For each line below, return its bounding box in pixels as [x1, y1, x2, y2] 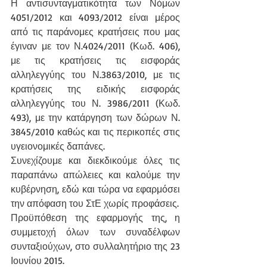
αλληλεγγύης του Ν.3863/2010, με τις [11, 69, 180, 80]
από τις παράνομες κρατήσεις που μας [11, 26, 180, 38]
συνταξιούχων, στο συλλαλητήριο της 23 [11, 240, 180, 252]
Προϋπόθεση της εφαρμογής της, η [11, 212, 180, 223]
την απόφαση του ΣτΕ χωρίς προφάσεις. [11, 197, 179, 209]
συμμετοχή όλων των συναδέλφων [11, 226, 180, 238]
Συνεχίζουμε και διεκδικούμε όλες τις [11, 154, 180, 166]
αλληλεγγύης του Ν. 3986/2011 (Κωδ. [11, 97, 180, 109]
